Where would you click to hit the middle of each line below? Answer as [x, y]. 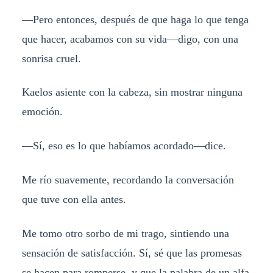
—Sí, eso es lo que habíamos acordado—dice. [124, 146]
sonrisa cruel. [51, 58]
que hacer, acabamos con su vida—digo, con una [130, 39]
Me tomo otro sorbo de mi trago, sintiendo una [125, 234]
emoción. [42, 112]
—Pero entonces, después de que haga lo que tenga [135, 19]
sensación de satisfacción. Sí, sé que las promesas [132, 253]
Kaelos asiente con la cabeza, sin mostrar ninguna [132, 92]
